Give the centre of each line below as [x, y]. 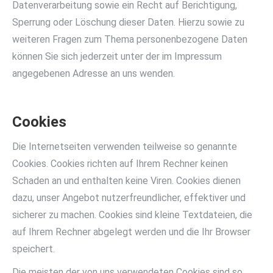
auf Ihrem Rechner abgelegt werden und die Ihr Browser [131, 232]
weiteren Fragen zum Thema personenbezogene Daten [130, 39]
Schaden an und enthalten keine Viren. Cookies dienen [126, 181]
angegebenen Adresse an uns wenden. [94, 73]
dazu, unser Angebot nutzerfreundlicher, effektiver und [129, 198]
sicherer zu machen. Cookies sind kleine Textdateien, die [132, 215]
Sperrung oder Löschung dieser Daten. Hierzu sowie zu [128, 22]
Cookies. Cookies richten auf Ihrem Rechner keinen [120, 164]
